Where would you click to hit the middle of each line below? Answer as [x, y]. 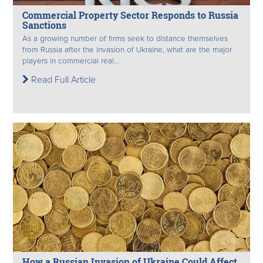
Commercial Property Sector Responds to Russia [130, 15]
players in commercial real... [71, 61]
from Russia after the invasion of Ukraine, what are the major [127, 50]
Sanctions [44, 25]
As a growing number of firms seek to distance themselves [125, 38]
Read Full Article [62, 80]
